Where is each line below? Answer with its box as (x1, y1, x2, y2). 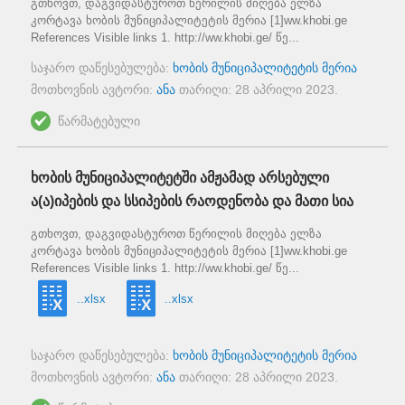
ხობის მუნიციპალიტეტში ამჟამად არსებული (31, 169, 329, 185)
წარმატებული (58, 113, 140, 128)
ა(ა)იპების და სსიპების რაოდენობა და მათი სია (31, 193, 353, 209)
